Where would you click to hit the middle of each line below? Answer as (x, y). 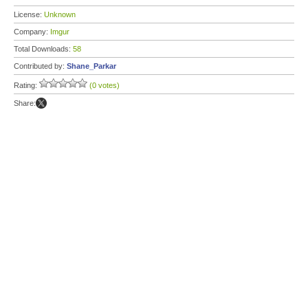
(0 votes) (104, 85)
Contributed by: (40, 66)
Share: (25, 103)
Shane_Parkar (91, 66)
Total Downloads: (43, 49)
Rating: (26, 85)
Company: (32, 32)
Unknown (60, 14)
